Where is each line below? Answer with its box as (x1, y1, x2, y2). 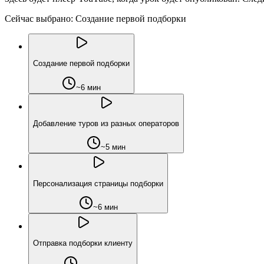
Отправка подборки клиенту (33, 239, 133, 248)
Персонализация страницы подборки (33, 179, 163, 188)
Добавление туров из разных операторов (33, 119, 179, 128)
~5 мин (101, 143, 126, 152)
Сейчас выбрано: (5, 14, 73, 24)
